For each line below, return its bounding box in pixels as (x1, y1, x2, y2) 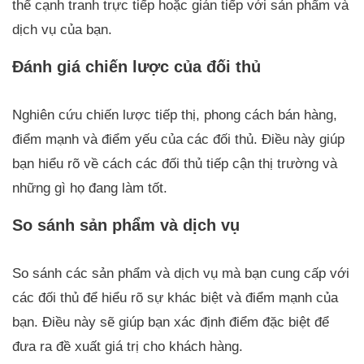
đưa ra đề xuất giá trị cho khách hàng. (12, 338, 243, 354)
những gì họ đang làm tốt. (12, 180, 167, 196)
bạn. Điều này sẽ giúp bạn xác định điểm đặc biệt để (12, 314, 329, 330)
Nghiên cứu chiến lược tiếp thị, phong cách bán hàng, (12, 106, 337, 123)
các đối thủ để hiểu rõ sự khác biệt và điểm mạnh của (12, 289, 338, 305)
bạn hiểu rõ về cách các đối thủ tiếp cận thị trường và (12, 155, 337, 171)
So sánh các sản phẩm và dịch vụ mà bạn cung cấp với (12, 265, 349, 281)
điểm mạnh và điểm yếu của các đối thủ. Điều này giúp (12, 131, 344, 147)
